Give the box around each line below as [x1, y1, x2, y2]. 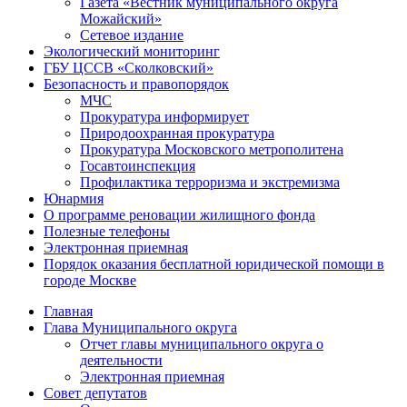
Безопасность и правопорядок [44, 75, 229, 92]
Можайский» [80, 10, 162, 26]
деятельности [80, 352, 163, 368]
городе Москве [44, 272, 136, 288]
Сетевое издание [80, 26, 184, 43]
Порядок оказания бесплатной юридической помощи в [44, 255, 384, 272]
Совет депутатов [44, 384, 147, 401]
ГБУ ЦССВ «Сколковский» [44, 59, 213, 75]
